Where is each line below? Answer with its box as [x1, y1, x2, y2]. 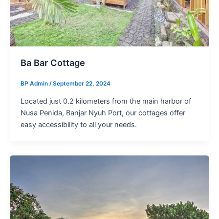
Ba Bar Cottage [20, 57, 85, 68]
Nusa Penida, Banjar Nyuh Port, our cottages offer [20, 108, 185, 117]
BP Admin [20, 80, 49, 88]
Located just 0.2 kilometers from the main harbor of [20, 96, 191, 106]
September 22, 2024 [52, 80, 110, 88]
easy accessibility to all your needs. [20, 120, 137, 129]
